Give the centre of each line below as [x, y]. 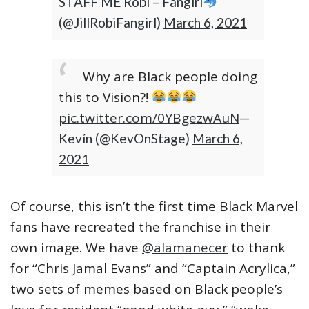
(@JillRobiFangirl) [111, 22]
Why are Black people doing [170, 76]
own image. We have [76, 247]
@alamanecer [185, 247]
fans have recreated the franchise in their [140, 227]
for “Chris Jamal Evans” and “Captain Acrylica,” [153, 268]
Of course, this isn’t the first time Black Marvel [154, 206]
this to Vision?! [105, 97]
